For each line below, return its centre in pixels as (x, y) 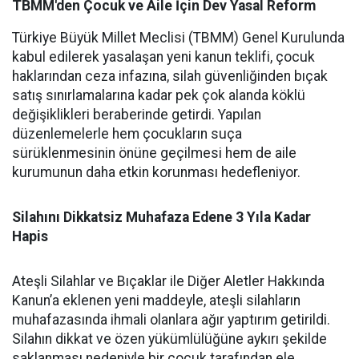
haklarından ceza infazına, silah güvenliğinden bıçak (170, 76)
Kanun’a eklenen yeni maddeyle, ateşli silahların (156, 301)
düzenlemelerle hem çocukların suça (127, 134)
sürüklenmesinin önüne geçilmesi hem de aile (154, 153)
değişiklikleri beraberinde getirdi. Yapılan (137, 115)
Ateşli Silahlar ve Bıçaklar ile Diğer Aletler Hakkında (168, 281)
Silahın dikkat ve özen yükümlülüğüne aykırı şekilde (169, 339)
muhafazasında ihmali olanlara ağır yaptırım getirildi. (171, 320)
